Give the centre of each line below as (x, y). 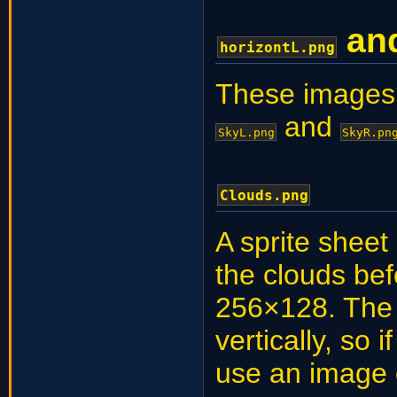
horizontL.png (277, 47)
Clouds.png (264, 195)
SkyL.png (246, 132)
